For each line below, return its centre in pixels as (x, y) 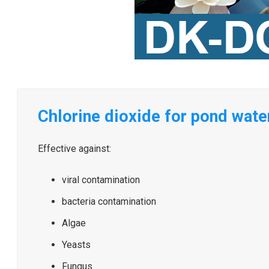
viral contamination (101, 180)
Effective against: (74, 149)
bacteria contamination (109, 201)
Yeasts (76, 245)
